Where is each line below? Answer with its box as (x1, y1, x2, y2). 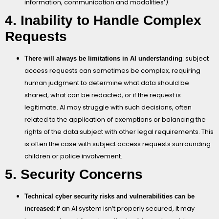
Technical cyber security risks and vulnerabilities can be (24, 192, 195, 200)
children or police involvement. (24, 151, 122, 161)
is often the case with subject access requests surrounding (24, 139, 211, 149)
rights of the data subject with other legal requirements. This (24, 127, 214, 136)
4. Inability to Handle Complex (5, 12, 201, 28)
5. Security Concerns (5, 166, 143, 182)
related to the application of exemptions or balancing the (24, 114, 206, 124)
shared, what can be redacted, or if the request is (24, 90, 181, 100)
